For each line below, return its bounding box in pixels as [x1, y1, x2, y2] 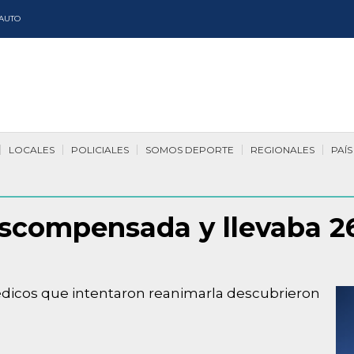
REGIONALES [250, 144, 314, 156]
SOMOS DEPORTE [145, 144, 234, 156]
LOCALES [9, 144, 55, 156]
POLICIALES [71, 144, 129, 156]
